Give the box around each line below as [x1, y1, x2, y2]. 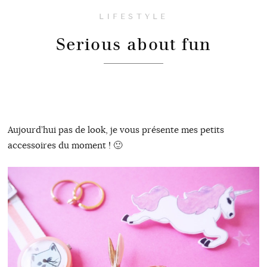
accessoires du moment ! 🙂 [7, 139, 122, 151]
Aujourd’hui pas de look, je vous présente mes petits [7, 124, 224, 136]
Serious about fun [55, 33, 212, 55]
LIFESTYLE [98, 12, 169, 22]
